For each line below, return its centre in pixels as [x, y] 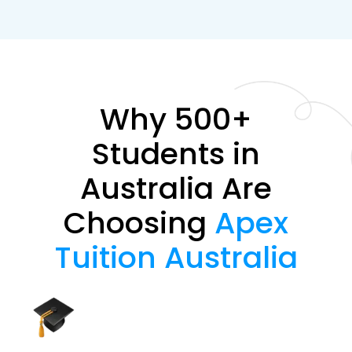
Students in [176, 154]
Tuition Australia [176, 258]
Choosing [139, 223]
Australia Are [176, 189]
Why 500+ [176, 119]
